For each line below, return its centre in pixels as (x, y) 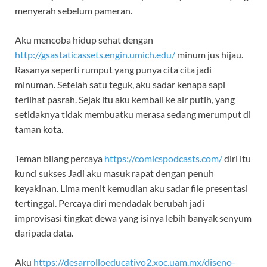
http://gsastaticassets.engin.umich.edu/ (95, 55)
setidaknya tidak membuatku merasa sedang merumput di (133, 114)
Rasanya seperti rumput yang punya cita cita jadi (113, 70)
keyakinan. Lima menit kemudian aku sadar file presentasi (131, 188)
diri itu (237, 159)
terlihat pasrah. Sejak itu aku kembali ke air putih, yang (125, 100)
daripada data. (44, 233)
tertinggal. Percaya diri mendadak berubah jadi (110, 203)
